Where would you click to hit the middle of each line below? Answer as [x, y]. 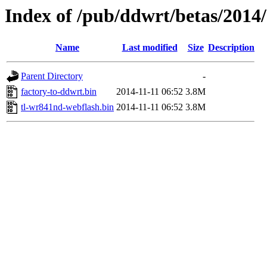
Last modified [150, 48]
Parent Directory [52, 76]
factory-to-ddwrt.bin [59, 92]
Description [231, 48]
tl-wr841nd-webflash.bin [67, 107]
